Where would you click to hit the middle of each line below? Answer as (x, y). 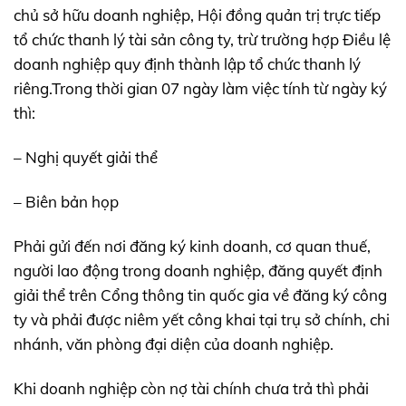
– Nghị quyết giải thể (86, 157)
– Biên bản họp (66, 201)
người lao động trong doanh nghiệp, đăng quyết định (198, 270)
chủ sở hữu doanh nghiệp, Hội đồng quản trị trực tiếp (197, 14)
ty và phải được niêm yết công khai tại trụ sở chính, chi (202, 319)
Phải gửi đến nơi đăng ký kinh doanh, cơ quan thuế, (192, 246)
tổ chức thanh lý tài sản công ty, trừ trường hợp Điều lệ (202, 39)
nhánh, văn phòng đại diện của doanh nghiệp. (174, 343)
